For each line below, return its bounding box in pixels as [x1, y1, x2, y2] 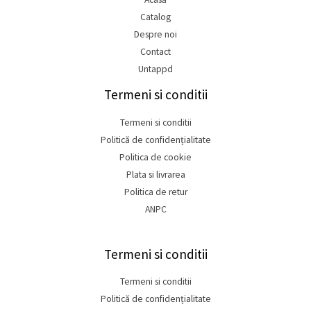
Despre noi [134, 28, 177, 41]
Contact [140, 46, 171, 58]
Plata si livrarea [126, 168, 185, 180]
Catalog [140, 11, 171, 24]
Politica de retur [124, 185, 187, 198]
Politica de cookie [119, 151, 192, 163]
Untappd [138, 63, 173, 76]
